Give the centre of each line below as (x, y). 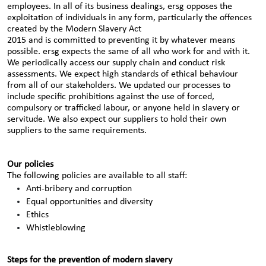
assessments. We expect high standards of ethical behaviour (123, 74)
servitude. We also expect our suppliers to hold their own (117, 119)
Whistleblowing (56, 228)
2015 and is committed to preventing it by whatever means (121, 40)
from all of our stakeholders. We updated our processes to (119, 85)
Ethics (37, 215)
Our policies (30, 164)
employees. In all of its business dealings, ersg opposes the (120, 7)
